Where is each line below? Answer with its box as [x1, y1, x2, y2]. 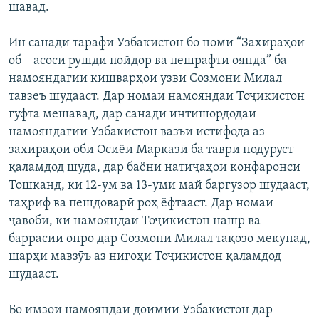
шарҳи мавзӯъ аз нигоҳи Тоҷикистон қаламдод [9, 250, 281, 264]
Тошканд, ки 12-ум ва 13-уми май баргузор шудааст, [9, 179, 310, 193]
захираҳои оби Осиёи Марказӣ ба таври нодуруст [9, 143, 293, 157]
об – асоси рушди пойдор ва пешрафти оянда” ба [9, 54, 287, 68]
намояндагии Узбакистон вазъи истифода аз [9, 125, 265, 140]
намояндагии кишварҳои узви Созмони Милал [9, 72, 282, 86]
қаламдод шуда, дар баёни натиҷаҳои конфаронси [9, 161, 300, 175]
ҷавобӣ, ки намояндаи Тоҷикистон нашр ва [9, 214, 261, 229]
